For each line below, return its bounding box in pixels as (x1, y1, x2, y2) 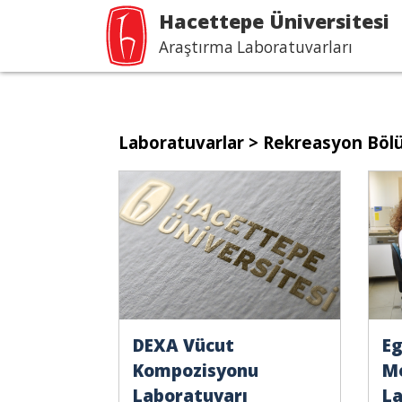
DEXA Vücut (133, 334, 234, 356)
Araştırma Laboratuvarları (159, 37, 353, 57)
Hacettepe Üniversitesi (159, 8, 389, 34)
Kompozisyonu (133, 359, 258, 381)
